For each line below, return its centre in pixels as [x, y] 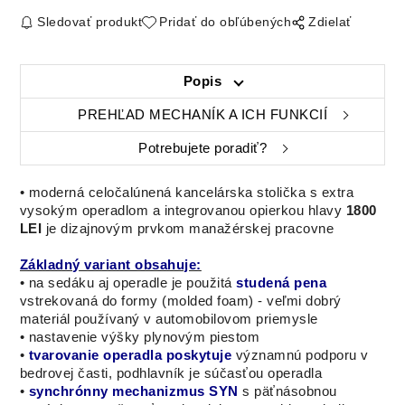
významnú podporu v [302, 355]
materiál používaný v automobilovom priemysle [169, 319]
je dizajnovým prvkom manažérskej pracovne [190, 228]
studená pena [282, 283]
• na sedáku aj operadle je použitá [128, 283]
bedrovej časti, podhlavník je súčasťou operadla [171, 373]
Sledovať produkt [90, 21]
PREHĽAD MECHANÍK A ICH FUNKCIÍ [202, 114]
